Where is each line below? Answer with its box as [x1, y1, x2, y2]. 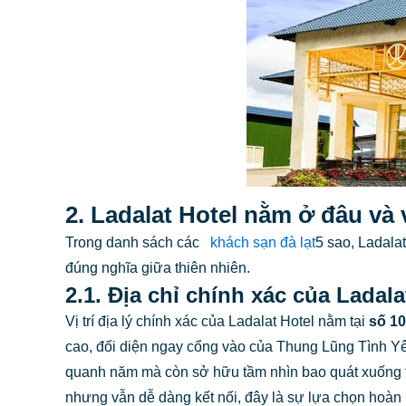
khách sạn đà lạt [210, 234, 315, 250]
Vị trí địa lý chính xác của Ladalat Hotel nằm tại [65, 313, 369, 329]
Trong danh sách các [65, 234, 199, 250]
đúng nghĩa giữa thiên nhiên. [65, 259, 250, 275]
